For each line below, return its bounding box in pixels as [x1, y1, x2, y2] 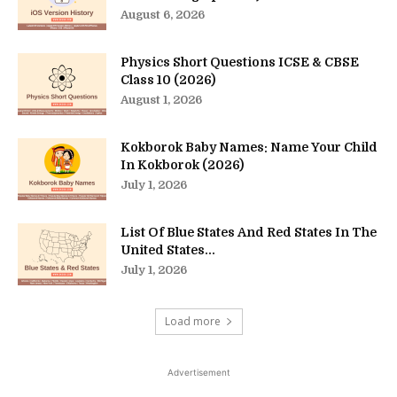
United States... [121, 243, 215, 258]
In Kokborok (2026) [121, 158, 244, 173]
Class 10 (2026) [121, 73, 215, 88]
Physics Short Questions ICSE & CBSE [121, 55, 359, 70]
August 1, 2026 [121, 93, 202, 107]
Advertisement [167, 367, 230, 378]
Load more [164, 314, 221, 330]
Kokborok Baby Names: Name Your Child [121, 140, 378, 155]
